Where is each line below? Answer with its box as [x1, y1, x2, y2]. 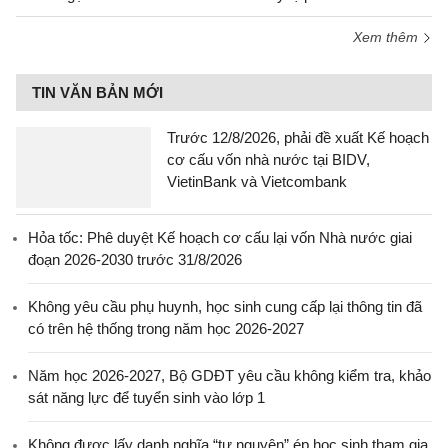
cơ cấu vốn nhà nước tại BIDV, [167, 151, 370, 168]
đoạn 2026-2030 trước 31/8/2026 [28, 251, 242, 268]
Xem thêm [353, 29, 422, 45]
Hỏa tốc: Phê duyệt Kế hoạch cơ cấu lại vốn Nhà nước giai [28, 229, 412, 246]
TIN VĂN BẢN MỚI [32, 84, 163, 101]
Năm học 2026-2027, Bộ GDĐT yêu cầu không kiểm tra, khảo [28, 367, 431, 384]
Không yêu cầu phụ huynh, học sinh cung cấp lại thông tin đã [28, 298, 422, 315]
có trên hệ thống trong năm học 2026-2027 [28, 320, 304, 337]
